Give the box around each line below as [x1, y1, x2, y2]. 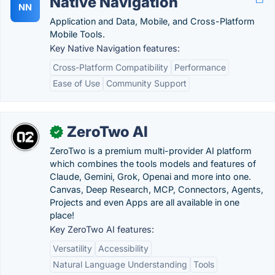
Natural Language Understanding [53, 259, 187, 269]
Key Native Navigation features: [50, 43, 180, 53]
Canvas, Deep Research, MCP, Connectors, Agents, [50, 184, 263, 195]
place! [50, 210, 74, 220]
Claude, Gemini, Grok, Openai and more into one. [50, 171, 251, 182]
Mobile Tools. [50, 29, 105, 39]
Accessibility [98, 243, 149, 254]
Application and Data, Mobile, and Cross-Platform [50, 16, 255, 26]
